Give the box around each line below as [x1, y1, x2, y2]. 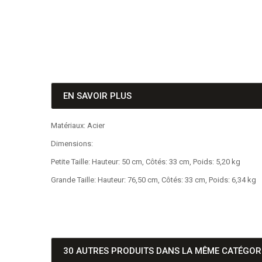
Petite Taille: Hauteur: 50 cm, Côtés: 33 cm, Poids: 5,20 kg [51, 157, 240, 166]
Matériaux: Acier [51, 121, 105, 130]
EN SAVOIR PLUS [63, 91, 132, 101]
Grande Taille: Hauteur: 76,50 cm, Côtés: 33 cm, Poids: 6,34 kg [51, 175, 256, 184]
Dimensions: [51, 139, 93, 148]
